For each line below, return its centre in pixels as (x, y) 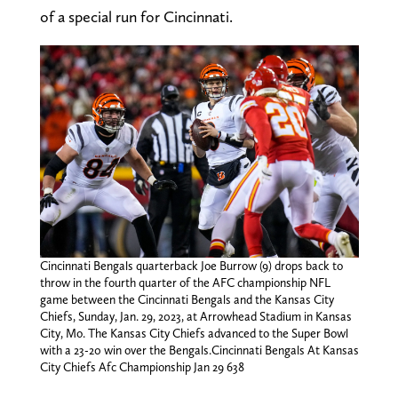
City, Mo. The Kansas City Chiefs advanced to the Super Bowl (194, 334)
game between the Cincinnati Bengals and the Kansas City (187, 300)
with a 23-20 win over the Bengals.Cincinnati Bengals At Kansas (199, 350)
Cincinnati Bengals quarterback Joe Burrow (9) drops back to (191, 266)
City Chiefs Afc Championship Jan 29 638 (142, 367)
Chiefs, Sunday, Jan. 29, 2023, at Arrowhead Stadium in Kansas (195, 317)
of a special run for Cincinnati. (136, 16)
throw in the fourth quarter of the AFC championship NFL (185, 283)
